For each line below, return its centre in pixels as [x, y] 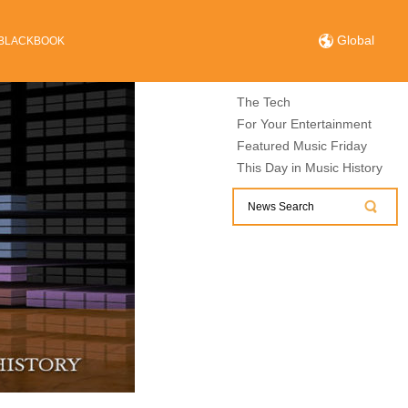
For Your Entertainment [304, 124]
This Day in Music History [309, 168]
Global [354, 40]
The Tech [263, 102]
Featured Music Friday [301, 146]
